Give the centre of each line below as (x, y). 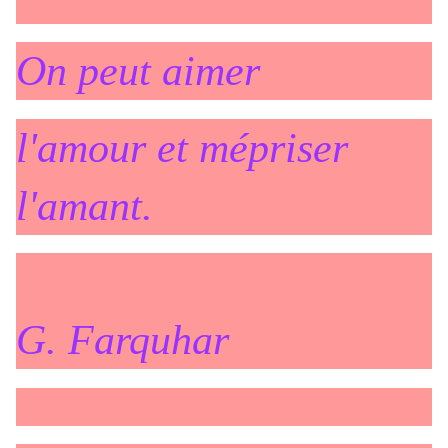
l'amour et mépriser (182, 147)
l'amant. (84, 205)
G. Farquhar (122, 340)
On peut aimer (138, 71)
